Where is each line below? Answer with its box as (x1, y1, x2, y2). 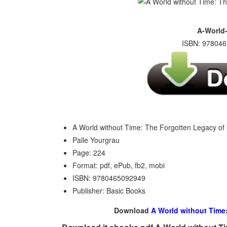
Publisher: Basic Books (72, 185, 145, 196)
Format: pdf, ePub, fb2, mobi (72, 160, 165, 170)
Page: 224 (72, 147, 105, 158)
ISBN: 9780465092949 (72, 173, 145, 183)
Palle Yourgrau (72, 135, 120, 145)
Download (114, 205, 151, 215)
